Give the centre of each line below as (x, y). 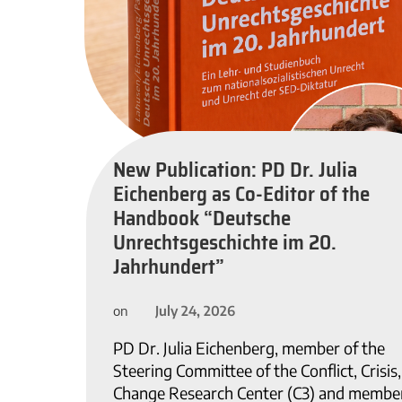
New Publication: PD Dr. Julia (235, 169)
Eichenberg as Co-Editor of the (241, 193)
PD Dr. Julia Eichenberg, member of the (249, 348)
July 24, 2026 (195, 310)
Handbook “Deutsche (202, 218)
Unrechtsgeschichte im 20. (225, 242)
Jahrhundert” (169, 266)
